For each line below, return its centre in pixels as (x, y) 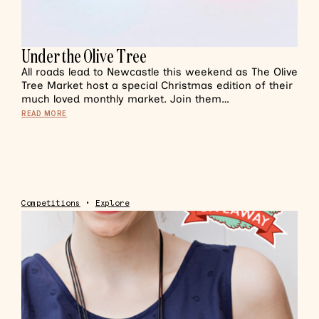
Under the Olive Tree (84, 56)
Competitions (51, 203)
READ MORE (44, 114)
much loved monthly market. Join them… (125, 99)
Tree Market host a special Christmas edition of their (157, 85)
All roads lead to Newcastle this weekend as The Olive (159, 72)
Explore (113, 203)
